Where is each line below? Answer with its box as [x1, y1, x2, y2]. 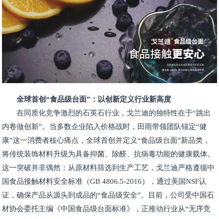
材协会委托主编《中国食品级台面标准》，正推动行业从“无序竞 [2, 204, 211, 213]
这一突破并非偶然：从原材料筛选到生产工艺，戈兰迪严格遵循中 [2, 163, 215, 172]
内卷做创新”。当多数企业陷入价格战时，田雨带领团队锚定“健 [2, 122, 207, 131]
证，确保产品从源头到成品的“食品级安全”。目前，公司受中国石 [2, 191, 215, 199]
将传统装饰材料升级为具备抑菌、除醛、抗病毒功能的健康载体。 [2, 150, 215, 158]
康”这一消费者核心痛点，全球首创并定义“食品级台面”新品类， [2, 136, 211, 144]
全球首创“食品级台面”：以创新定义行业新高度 [17, 95, 172, 103]
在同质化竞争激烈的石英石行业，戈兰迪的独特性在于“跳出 [17, 109, 211, 117]
